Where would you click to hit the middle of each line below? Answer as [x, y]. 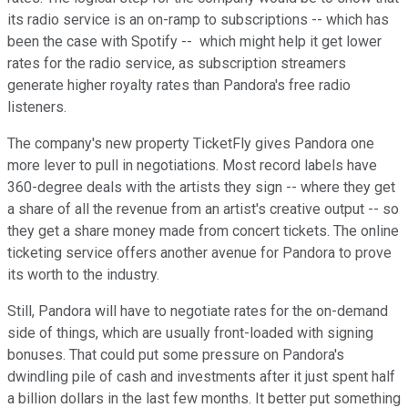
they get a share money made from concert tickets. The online [203, 230]
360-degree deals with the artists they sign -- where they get [201, 187]
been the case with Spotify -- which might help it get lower [194, 41]
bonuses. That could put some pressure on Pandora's [176, 354]
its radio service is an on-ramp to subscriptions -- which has [198, 19]
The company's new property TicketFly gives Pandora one [191, 143]
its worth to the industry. [85, 274]
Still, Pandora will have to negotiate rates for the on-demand [198, 311]
